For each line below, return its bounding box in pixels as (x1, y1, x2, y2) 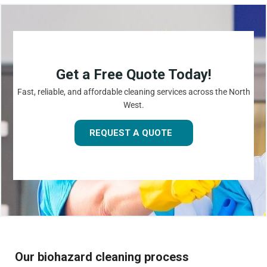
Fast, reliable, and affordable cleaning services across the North (17, 86, 250, 97)
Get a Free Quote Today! (55, 66, 212, 83)
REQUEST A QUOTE (89, 127, 172, 138)
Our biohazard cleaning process (15, 250, 189, 265)
